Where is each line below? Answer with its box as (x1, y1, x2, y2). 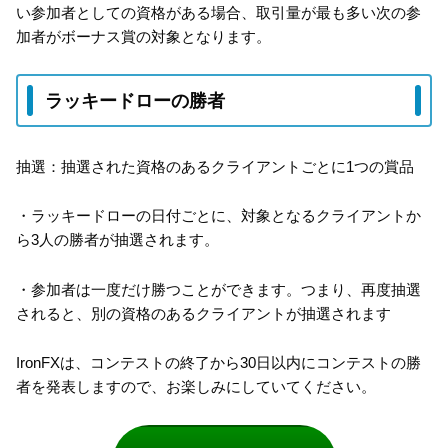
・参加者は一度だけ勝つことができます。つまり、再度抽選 (16, 280, 421, 298)
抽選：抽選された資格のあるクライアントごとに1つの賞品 (16, 157, 414, 175)
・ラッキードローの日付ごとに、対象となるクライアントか (16, 207, 421, 225)
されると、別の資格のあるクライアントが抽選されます (16, 304, 391, 322)
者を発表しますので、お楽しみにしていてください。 (16, 378, 376, 396)
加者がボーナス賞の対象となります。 (16, 27, 271, 45)
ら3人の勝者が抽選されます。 (16, 231, 219, 249)
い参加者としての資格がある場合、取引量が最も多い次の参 (16, 3, 421, 21)
